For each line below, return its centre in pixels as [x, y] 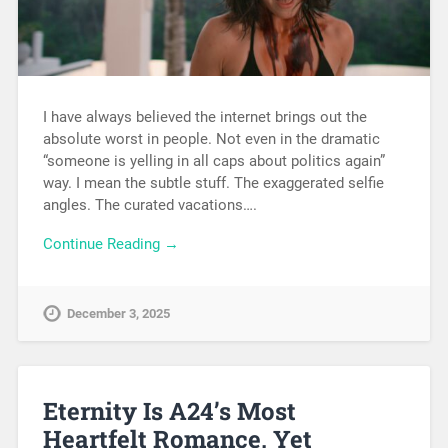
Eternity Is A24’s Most [169, 410]
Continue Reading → [110, 244]
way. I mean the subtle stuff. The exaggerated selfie [213, 183]
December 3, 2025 [118, 314]
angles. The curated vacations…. [149, 205]
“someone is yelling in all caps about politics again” [213, 161]
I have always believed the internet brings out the [204, 117]
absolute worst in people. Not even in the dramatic [211, 139]
